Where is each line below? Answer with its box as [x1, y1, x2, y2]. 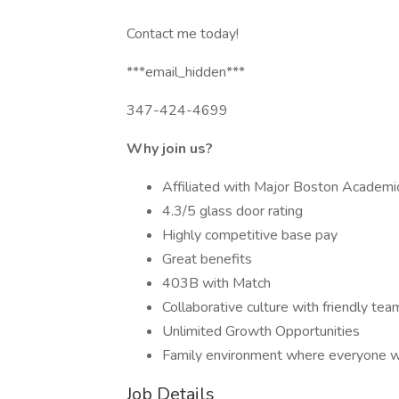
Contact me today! [126, 24, 239, 44]
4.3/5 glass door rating [162, 201, 303, 221]
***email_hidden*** [126, 62, 245, 82]
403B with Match [162, 273, 271, 293]
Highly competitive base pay [162, 225, 338, 245]
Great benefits [162, 249, 252, 269]
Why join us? [126, 139, 213, 159]
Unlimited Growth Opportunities [162, 322, 360, 341]
